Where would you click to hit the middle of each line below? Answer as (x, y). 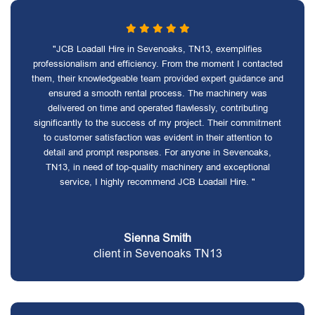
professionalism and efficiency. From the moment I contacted (157, 64)
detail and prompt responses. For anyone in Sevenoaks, (157, 152)
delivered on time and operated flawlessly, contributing (157, 108)
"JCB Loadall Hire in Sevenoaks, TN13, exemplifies (157, 49)
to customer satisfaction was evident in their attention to (157, 137)
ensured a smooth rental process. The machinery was (157, 93)
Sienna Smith (157, 238)
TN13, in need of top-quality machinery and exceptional (157, 167)
